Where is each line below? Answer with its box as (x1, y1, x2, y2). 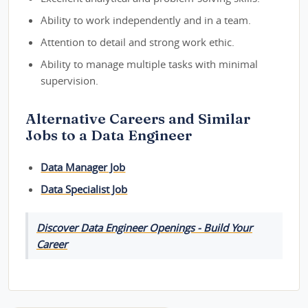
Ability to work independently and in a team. (41, 13, 252, 27)
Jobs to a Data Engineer (25, 126, 192, 144)
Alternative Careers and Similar (25, 110, 250, 128)
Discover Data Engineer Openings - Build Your (36, 220, 252, 234)
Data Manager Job (41, 160, 126, 175)
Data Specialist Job (41, 182, 128, 197)
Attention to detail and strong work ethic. (41, 35, 235, 49)
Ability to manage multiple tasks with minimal (41, 57, 258, 71)
